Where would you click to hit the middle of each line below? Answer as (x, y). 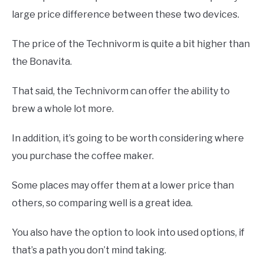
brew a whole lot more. (63, 108)
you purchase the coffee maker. (83, 156)
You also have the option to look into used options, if (128, 232)
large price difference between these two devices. (126, 14)
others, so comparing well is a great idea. (102, 203)
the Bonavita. (42, 61)
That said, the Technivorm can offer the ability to (121, 91)
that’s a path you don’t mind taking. (89, 250)
